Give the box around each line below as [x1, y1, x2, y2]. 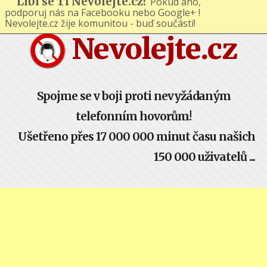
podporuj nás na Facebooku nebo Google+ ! [5, 11, 200, 24]
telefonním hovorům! [76, 108, 191, 123]
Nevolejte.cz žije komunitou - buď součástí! [5, 21, 203, 35]
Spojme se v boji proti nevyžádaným [36, 88, 231, 103]
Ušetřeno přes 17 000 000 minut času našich [18, 129, 255, 144]
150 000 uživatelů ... [154, 149, 255, 164]
